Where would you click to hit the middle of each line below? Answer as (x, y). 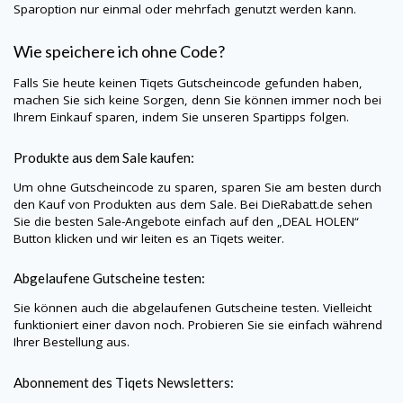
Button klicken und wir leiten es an (112, 238)
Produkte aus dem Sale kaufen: (105, 157)
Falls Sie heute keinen (77, 82)
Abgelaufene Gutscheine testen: (109, 278)
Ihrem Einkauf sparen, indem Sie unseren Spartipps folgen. (181, 116)
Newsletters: (195, 383)
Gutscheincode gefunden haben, (270, 82)
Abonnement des (64, 383)
